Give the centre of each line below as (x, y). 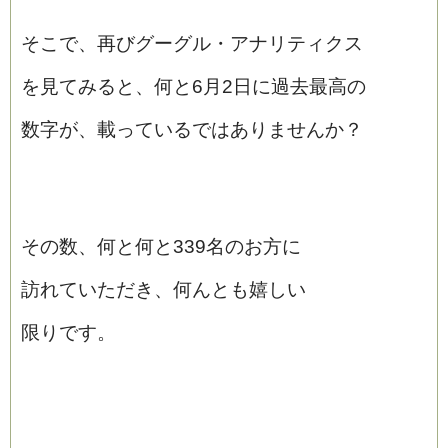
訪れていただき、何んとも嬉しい (163, 290)
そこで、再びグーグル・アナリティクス (192, 44)
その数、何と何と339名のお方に (161, 247)
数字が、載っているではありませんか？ (192, 130)
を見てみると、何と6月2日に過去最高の (193, 87)
